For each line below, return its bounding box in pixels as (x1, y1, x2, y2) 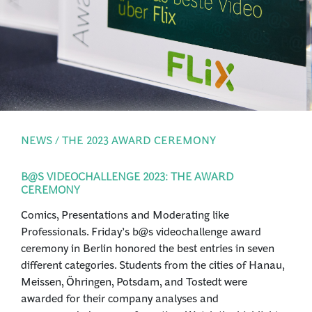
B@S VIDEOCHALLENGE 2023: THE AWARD (21, 169, 233, 183)
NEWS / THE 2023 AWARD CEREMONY (21, 132, 216, 147)
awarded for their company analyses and (21, 290, 219, 305)
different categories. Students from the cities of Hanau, (21, 257, 284, 272)
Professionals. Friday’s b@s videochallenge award (21, 224, 261, 238)
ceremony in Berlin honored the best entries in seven (21, 240, 274, 255)
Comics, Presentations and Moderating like (21, 207, 229, 221)
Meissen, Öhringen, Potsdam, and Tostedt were (21, 274, 247, 288)
